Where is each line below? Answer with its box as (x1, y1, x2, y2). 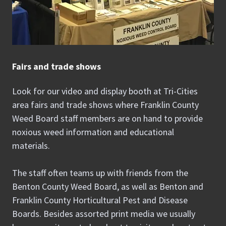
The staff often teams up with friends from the (12, 167, 188, 179)
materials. (12, 140, 52, 151)
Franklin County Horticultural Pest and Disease (12, 194, 188, 206)
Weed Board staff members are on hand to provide (12, 112, 203, 124)
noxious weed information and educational (12, 126, 174, 138)
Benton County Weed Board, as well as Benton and (12, 181, 203, 192)
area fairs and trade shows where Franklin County (12, 99, 199, 110)
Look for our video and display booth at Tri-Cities (12, 85, 198, 97)
